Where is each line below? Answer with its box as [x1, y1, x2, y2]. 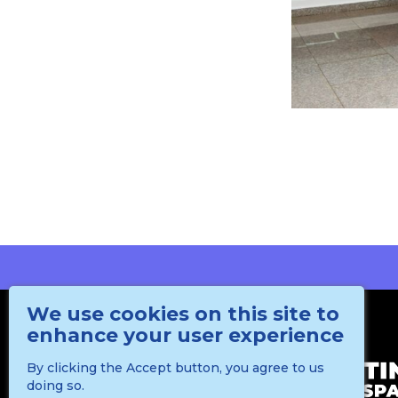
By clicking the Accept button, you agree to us [27, 360, 324, 376]
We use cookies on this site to [27, 302, 339, 326]
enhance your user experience [27, 323, 344, 347]
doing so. [27, 378, 84, 394]
